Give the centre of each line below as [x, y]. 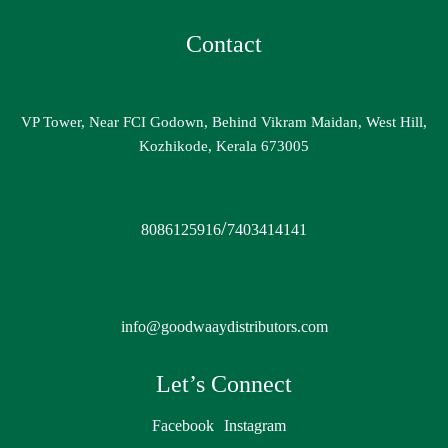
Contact [224, 43]
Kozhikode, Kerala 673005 [224, 145]
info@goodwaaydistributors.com [224, 326]
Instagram [255, 425]
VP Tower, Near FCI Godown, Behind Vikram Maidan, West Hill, [224, 121]
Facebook [183, 425]
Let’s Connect [224, 383]
